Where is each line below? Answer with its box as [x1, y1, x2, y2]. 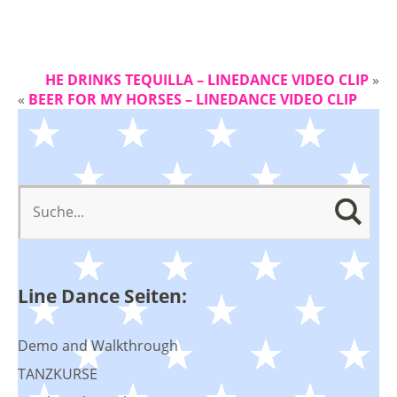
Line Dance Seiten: [18, 283, 187, 308]
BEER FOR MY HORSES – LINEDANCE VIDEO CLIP [28, 89, 357, 109]
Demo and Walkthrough [18, 335, 178, 355]
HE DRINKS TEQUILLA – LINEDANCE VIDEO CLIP [45, 69, 369, 90]
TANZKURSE [18, 363, 97, 384]
